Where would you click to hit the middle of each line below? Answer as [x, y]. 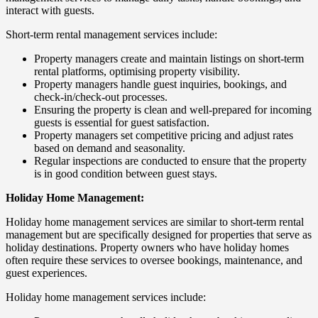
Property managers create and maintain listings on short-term [169, 58]
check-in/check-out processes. [101, 97]
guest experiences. [46, 273]
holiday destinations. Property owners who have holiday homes [147, 247]
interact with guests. [50, 10]
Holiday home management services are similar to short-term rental [155, 221]
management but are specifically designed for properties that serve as [159, 234]
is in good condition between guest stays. [126, 173]
